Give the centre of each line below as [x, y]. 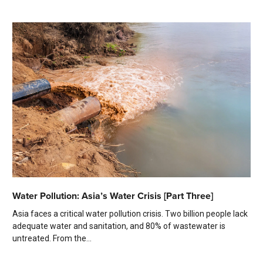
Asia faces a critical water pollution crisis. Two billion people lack [130, 214]
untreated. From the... [52, 239]
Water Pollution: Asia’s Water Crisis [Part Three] [113, 196]
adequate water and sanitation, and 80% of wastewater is [119, 226]
